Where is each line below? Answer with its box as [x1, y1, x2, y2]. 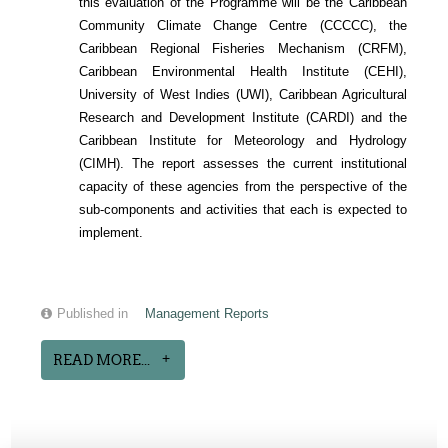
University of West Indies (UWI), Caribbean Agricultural [79, 87, 407, 103]
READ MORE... [53, 352, 151, 369]
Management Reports [145, 307, 270, 322]
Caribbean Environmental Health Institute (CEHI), [79, 64, 407, 80]
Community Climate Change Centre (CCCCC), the [79, 18, 407, 34]
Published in [57, 307, 129, 322]
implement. [79, 225, 143, 241]
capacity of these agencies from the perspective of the [79, 179, 407, 195]
